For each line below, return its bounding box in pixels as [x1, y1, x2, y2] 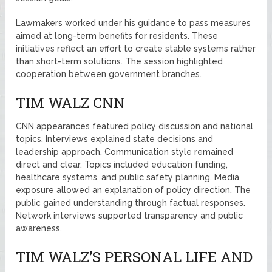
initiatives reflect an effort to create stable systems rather [16, 43, 256, 53]
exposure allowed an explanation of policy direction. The [16, 185, 251, 195]
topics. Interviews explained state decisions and [16, 134, 214, 144]
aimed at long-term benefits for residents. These [16, 30, 219, 41]
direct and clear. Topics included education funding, [16, 159, 228, 169]
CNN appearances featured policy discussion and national [16, 121, 254, 131]
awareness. [16, 223, 63, 233]
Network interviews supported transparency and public [16, 210, 243, 220]
